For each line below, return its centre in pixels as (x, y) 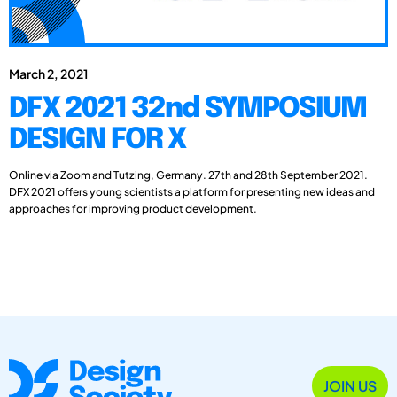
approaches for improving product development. (133, 208)
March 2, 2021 (48, 73)
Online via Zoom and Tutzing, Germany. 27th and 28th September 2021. (188, 175)
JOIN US (350, 385)
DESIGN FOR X (97, 140)
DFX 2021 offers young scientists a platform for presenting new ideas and (192, 191)
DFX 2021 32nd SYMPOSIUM (187, 109)
